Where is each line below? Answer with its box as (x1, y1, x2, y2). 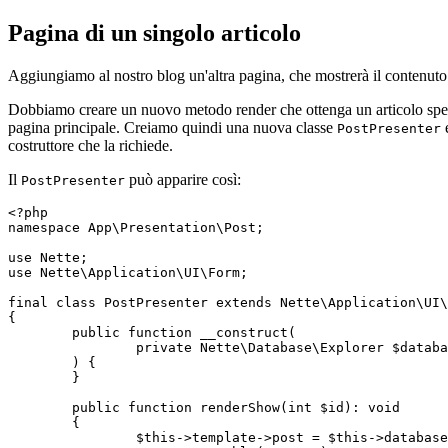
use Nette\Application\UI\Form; (8, 264, 248, 280)
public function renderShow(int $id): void (8, 399, 72, 415)
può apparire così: (125, 170, 241, 188)
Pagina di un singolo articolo (8, 19, 301, 46)
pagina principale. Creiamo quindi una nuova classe (8, 118, 337, 136)
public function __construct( (8, 324, 72, 340)
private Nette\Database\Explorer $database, (8, 339, 136, 355)
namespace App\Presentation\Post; (8, 219, 264, 235)
